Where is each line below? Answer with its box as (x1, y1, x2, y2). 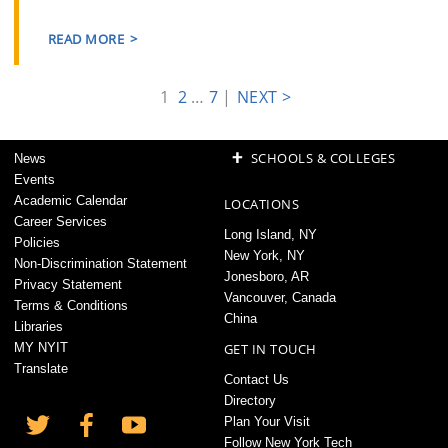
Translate (14, 360, 68, 376)
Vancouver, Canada (224, 289, 336, 305)
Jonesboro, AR (224, 268, 309, 284)
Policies (14, 234, 60, 250)
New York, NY (224, 247, 305, 263)
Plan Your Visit (224, 413, 310, 429)
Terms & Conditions (14, 297, 128, 313)
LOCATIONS (224, 194, 300, 213)
